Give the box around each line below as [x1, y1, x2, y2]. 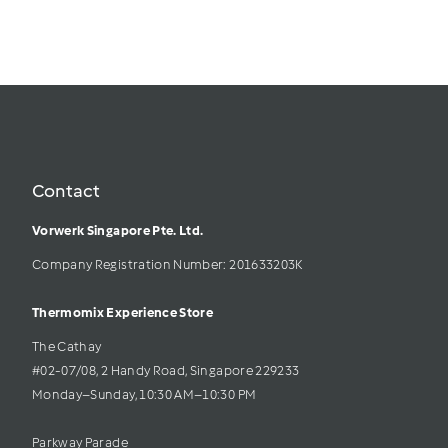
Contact [32, 180, 100, 203]
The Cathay [32, 339, 104, 355]
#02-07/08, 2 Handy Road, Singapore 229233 [32, 363, 300, 379]
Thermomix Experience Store [32, 305, 216, 321]
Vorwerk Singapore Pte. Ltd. [32, 223, 204, 239]
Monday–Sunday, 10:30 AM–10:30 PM [32, 387, 257, 403]
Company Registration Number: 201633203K [32, 257, 315, 273]
